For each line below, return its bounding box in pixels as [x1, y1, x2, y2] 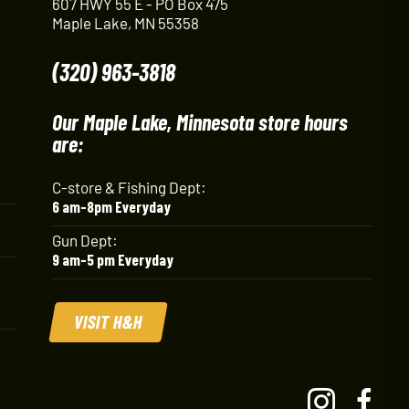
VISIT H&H [71, 310, 145, 332]
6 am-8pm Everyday [51, 196, 171, 215]
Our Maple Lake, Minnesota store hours [51, 108, 348, 135]
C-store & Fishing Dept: [51, 177, 206, 196]
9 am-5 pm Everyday [51, 249, 173, 268]
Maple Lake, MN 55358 [51, 14, 199, 32]
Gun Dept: [51, 230, 118, 249]
